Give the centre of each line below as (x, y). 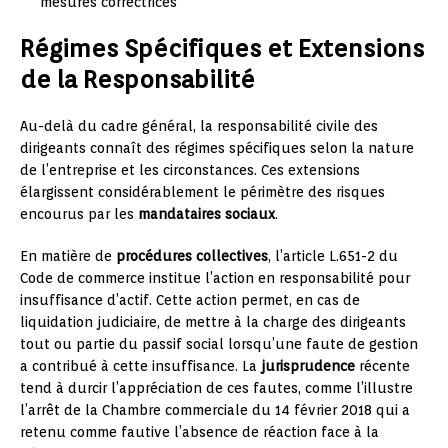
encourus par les (79, 214)
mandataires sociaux (206, 214)
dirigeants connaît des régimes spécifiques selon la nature (217, 148)
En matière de (68, 256)
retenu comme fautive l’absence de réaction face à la (199, 432)
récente (382, 366)
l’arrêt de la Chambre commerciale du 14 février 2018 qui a (215, 410)
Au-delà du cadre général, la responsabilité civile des (199, 126)
